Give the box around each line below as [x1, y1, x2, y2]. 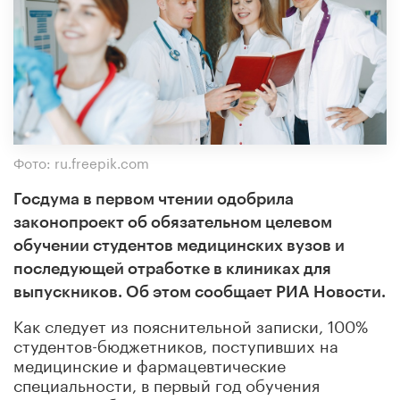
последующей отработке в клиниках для [13, 260, 331, 277]
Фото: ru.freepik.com [13, 150, 149, 172]
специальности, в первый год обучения [13, 370, 320, 396]
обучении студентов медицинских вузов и [13, 237, 345, 254]
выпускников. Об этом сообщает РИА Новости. [13, 283, 386, 300]
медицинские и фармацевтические [13, 350, 286, 376]
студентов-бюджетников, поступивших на [13, 330, 338, 356]
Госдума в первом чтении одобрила [13, 190, 294, 207]
